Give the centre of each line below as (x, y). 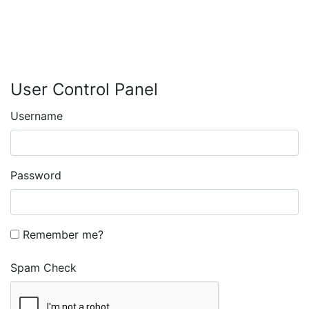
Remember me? (61, 234)
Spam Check (43, 267)
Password (36, 175)
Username (37, 116)
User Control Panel (84, 89)
